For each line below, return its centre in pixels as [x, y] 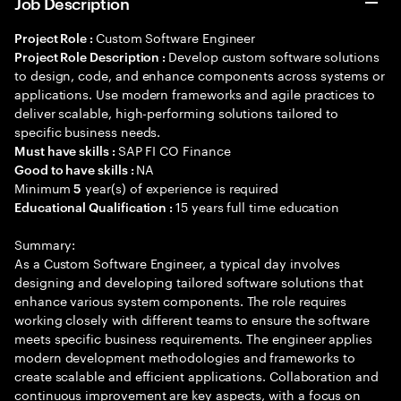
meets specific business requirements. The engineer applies [193, 337]
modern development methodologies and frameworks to [185, 356]
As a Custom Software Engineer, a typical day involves [178, 262]
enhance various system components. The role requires [181, 300]
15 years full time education [258, 206]
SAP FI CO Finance [174, 149]
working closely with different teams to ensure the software [192, 319]
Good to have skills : [76, 169]
